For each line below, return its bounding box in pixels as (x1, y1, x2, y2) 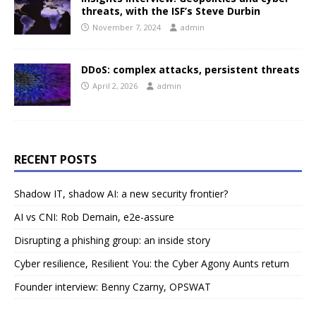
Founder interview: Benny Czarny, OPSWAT (14, 280, 211, 294)
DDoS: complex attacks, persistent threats (81, 63, 300, 77)
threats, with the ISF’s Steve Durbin (81, 4, 260, 18)
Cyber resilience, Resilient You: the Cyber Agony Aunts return (14, 257, 289, 271)
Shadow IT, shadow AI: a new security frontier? (14, 187, 228, 201)
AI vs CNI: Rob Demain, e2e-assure (14, 210, 174, 224)
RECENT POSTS (14, 152, 97, 168)
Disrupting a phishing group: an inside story (14, 233, 210, 248)
